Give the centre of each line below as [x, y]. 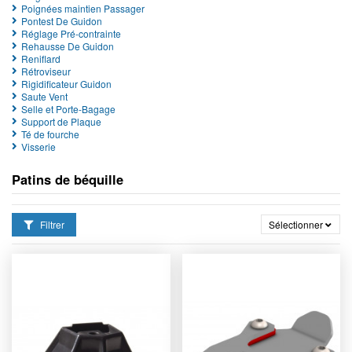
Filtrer [51, 224]
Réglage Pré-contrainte [71, 33]
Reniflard [41, 58]
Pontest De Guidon [62, 20]
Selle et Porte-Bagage [68, 108]
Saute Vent [44, 96]
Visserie [38, 146]
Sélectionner [296, 224]
